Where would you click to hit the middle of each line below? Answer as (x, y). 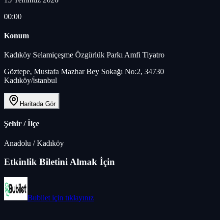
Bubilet (39, 198)
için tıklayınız (72, 198)
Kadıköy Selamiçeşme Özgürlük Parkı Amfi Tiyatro (84, 55)
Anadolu (17, 143)
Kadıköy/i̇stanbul (30, 81)
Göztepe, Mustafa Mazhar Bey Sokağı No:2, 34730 (84, 72)
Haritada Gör (38, 104)
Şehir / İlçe (22, 124)
